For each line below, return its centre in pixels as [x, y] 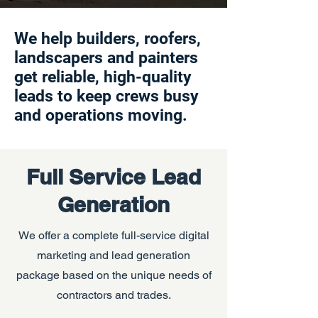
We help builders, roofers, [108, 39]
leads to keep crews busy [106, 96]
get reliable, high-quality [103, 77]
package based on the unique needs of [114, 275]
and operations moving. [101, 115]
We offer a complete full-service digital [114, 235]
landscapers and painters [106, 58]
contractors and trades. [114, 295]
